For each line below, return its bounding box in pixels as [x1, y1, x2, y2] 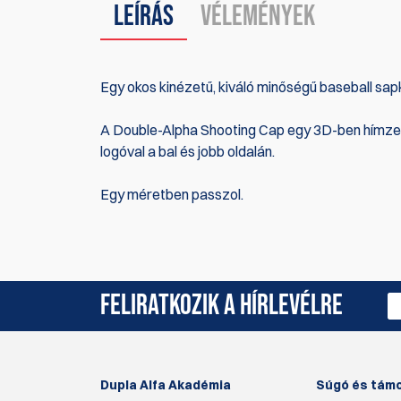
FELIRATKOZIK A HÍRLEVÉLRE [100, 287, 343, 323]
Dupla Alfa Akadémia [100, 376, 231, 393]
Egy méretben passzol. [100, 184, 243, 203]
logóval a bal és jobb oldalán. [100, 141, 275, 160]
